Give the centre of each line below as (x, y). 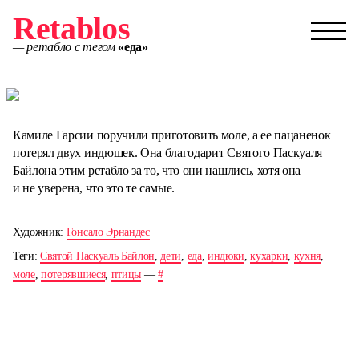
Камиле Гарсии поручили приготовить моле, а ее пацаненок (172, 135)
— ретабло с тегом (64, 47)
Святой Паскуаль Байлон (98, 256)
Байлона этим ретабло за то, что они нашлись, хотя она (157, 170)
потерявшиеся (73, 274)
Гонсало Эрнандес (108, 232)
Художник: (40, 232)
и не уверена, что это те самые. (94, 188)
